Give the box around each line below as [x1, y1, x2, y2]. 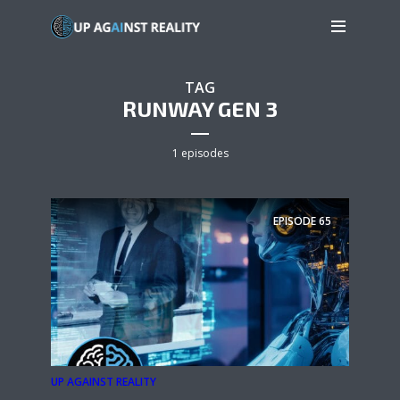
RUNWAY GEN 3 [122, 96, 278, 121]
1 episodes [171, 146, 229, 161]
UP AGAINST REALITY [51, 373, 156, 389]
